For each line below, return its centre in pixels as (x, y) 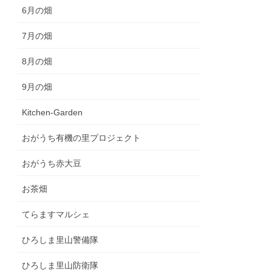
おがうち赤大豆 (52, 164)
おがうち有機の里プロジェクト (82, 138)
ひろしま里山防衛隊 (60, 266)
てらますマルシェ (56, 215)
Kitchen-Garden (53, 113)
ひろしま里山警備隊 (60, 240)
